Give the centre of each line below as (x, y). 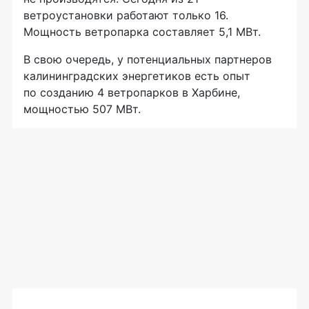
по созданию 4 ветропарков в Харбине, (132, 92)
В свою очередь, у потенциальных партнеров (148, 59)
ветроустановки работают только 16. (126, 15)
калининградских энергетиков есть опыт (137, 76)
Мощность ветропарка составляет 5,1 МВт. (142, 31)
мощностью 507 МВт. (82, 109)
